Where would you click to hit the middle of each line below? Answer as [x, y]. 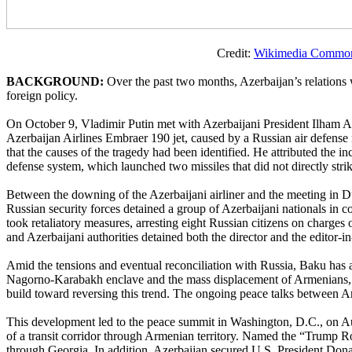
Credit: [130, 53]
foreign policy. [42, 95]
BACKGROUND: [55, 81]
